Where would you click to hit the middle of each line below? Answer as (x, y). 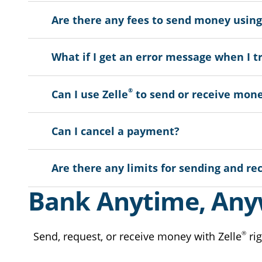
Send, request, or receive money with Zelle (137, 237)
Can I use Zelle (90, 94)
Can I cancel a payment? (116, 131)
